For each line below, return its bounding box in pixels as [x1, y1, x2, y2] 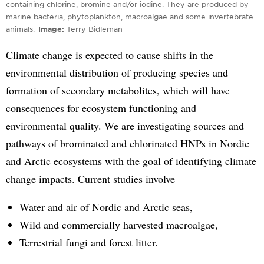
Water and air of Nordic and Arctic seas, [19, 199, 193, 214]
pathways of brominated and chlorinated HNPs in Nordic [6, 136, 249, 150]
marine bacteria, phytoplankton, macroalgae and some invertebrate [6, 11, 253, 21]
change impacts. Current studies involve [6, 171, 175, 186]
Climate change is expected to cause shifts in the [6, 47, 213, 62]
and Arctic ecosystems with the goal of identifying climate [6, 153, 256, 168]
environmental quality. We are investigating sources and [6, 118, 244, 133]
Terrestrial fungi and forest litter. [19, 235, 158, 249]
